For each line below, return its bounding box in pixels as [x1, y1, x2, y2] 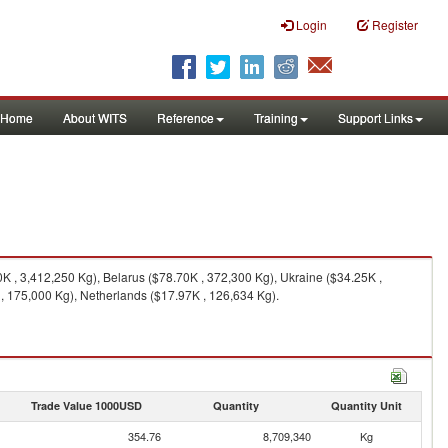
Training [254, 109, 298, 126]
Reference [157, 109, 214, 126]
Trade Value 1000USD [30, 398, 142, 413]
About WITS [63, 109, 127, 126]
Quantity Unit [330, 398, 402, 413]
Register [372, 16, 418, 33]
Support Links [338, 109, 413, 126]
